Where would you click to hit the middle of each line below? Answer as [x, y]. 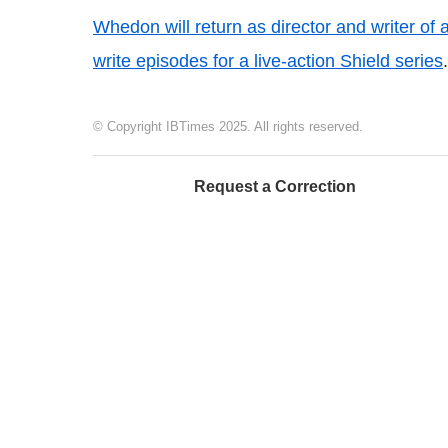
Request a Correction [275, 186]
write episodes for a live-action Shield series [268, 61]
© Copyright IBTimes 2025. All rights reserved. [228, 126]
